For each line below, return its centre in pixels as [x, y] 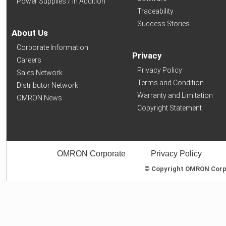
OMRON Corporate [91, 153]
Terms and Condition [170, 82]
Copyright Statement [169, 108]
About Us [30, 33]
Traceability [155, 11]
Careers [29, 60]
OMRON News [39, 98]
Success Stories [163, 23]
